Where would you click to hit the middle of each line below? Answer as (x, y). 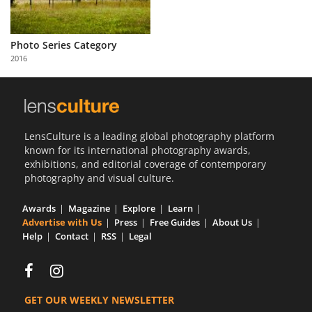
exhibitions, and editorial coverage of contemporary (145, 164)
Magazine (89, 209)
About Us (232, 223)
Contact (72, 236)
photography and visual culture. (99, 178)
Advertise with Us (62, 223)
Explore (139, 209)
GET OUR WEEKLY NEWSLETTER (99, 300)
